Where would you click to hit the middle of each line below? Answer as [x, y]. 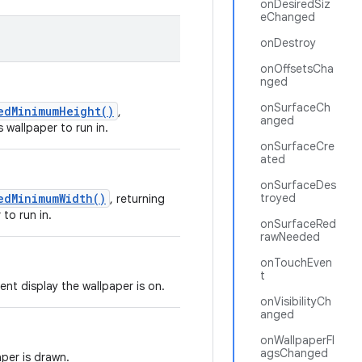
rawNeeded [290, 237]
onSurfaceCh [295, 107]
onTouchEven [296, 263]
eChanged [288, 17]
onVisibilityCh [296, 301]
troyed [278, 198]
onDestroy [288, 43]
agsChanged [294, 353]
